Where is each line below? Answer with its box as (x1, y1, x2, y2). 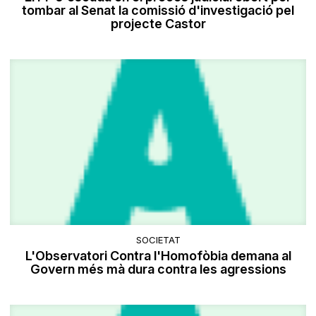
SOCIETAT (135, 233, 181, 245)
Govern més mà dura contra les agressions (30, 261, 286, 276)
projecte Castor (110, 16, 206, 32)
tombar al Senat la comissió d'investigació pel (22, 3, 294, 18)
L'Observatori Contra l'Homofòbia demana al (25, 248, 291, 263)
